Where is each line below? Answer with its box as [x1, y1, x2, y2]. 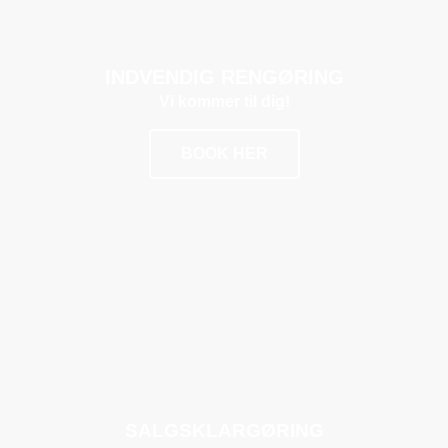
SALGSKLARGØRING [124, 419, 324, 441]
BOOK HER [180, 144, 268, 162]
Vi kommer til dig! [158, 92, 290, 110]
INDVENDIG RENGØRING [104, 65, 344, 88]
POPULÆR [106, 300, 162, 356]
